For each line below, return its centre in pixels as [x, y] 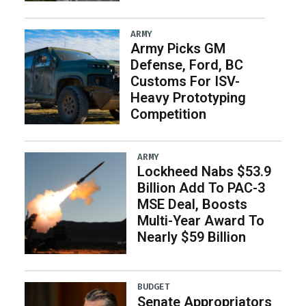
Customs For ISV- [185, 82]
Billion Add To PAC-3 [201, 188]
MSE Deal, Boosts [193, 205]
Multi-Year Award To [201, 221]
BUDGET [154, 287]
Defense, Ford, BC [186, 65]
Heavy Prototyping [188, 98]
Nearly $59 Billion [192, 237]
